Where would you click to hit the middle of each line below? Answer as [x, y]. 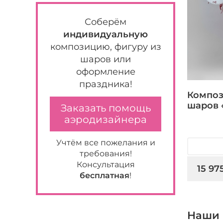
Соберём [106, 22]
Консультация [106, 165]
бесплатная [105, 175]
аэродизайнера [106, 119]
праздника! [106, 84]
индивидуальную [106, 34]
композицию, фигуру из [106, 47]
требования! [106, 154]
